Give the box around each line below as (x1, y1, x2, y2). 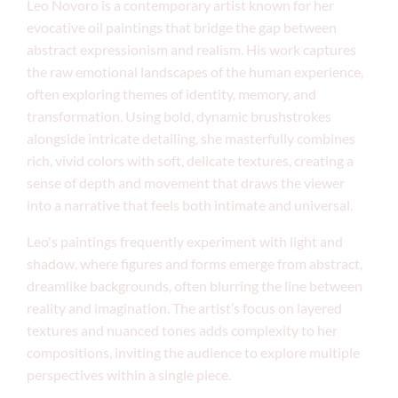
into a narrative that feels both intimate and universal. (27, 196, 353, 213)
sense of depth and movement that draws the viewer (27, 174, 345, 191)
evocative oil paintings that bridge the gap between (27, 19, 337, 36)
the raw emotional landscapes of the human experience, (27, 63, 363, 80)
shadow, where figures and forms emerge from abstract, (27, 255, 362, 272)
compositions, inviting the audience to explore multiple (27, 344, 360, 361)
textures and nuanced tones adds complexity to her (27, 322, 338, 338)
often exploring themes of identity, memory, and (27, 85, 316, 102)
